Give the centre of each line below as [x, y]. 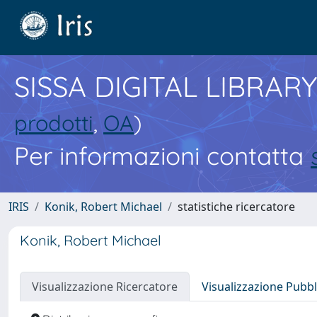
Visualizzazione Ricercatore [105, 287]
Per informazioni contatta [162, 156]
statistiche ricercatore [236, 207]
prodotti [54, 123]
